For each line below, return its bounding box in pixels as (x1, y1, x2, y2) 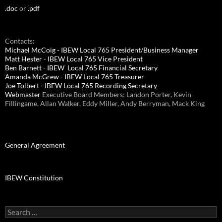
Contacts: (5, 36, 35, 45)
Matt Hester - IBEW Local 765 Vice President (5, 54, 143, 63)
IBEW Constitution (5, 173, 63, 182)
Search (4, 205, 25, 214)
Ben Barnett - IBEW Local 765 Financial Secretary (5, 63, 158, 72)
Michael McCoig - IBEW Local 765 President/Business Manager (5, 45, 199, 54)
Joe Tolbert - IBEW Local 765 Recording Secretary (5, 81, 157, 90)
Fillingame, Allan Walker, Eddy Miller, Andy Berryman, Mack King (5, 99, 205, 108)
